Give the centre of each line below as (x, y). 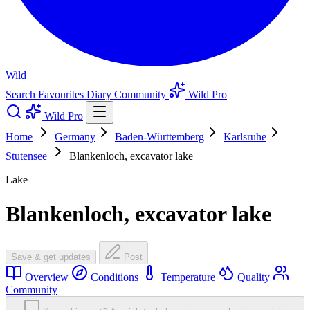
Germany (75, 137)
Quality (254, 277)
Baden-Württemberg (159, 137)
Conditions (115, 277)
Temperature (188, 277)
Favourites (62, 95)
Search (22, 95)
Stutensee (26, 156)
